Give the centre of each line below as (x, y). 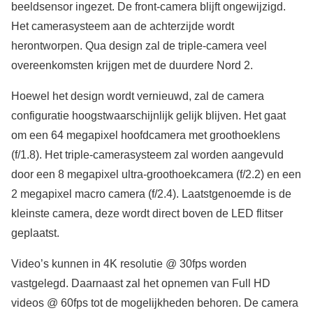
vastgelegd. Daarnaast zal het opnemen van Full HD (141, 284)
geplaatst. (35, 233)
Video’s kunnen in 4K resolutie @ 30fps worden (129, 264)
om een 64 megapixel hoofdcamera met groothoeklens (146, 136)
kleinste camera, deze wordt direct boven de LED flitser (147, 214)
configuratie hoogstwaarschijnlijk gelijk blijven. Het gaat (148, 116)
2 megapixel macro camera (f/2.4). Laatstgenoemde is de (151, 194)
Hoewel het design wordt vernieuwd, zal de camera (138, 96)
